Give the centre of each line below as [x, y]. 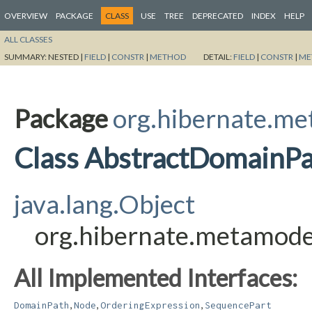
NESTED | [66, 56]
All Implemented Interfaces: [156, 277]
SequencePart [238, 305]
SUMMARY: [26, 56]
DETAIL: [218, 56]
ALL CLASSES [28, 39]
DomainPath [42, 305]
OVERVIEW [26, 16]
